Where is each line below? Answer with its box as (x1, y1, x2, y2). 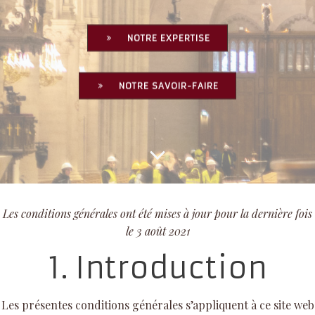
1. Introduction (48, 249, 267, 286)
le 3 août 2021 (125, 223, 190, 238)
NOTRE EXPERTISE (127, 32, 210, 43)
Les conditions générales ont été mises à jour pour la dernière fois (3, 205, 312, 221)
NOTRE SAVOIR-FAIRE (119, 79, 219, 91)
